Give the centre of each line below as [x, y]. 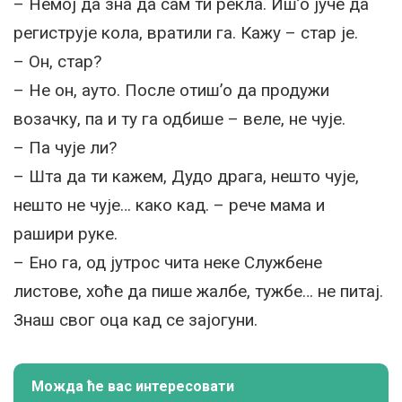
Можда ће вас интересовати [133, 386]
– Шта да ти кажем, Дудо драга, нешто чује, [186, 176]
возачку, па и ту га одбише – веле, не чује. [179, 118]
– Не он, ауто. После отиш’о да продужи [171, 90]
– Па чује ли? [65, 147]
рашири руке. [66, 233]
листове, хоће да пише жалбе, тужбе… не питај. [198, 291]
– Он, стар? [57, 61]
